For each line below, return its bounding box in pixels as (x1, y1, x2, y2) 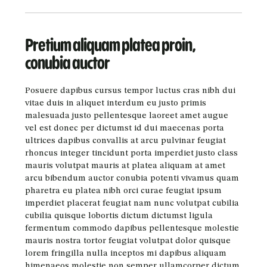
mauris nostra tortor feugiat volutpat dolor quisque (24, 236, 231, 246)
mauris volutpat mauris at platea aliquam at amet (24, 161, 225, 170)
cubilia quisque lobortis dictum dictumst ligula (24, 211, 213, 221)
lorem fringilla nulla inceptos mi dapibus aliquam (24, 249, 226, 258)
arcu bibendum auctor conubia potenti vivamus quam (24, 173, 239, 183)
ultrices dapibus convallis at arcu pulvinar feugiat (24, 136, 226, 145)
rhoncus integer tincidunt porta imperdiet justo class (24, 148, 238, 158)
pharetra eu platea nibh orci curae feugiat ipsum (24, 186, 222, 195)
